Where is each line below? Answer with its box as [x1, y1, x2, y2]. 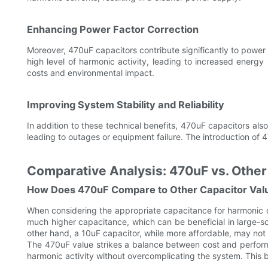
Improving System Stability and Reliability [27, 99, 224, 111]
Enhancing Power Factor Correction [27, 23, 199, 36]
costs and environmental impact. [27, 68, 154, 78]
